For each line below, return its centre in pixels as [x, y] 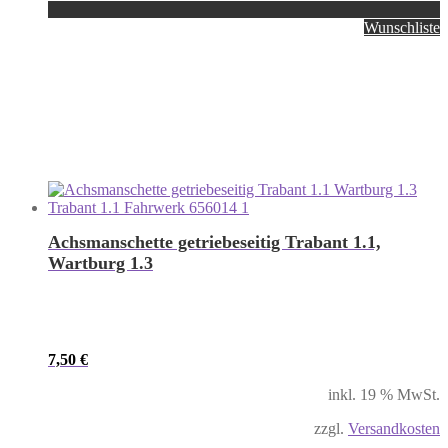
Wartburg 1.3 [100, 263]
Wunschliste [402, 28]
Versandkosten [394, 429]
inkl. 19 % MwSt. [384, 395]
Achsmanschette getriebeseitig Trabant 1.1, [214, 242]
